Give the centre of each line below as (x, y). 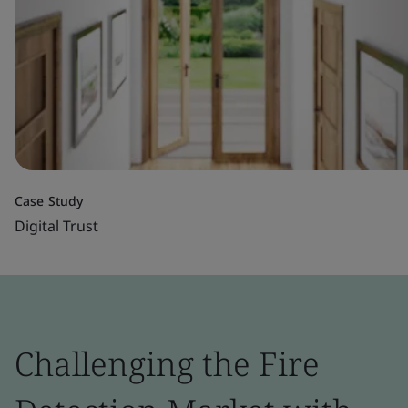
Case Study (49, 201)
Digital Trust (56, 226)
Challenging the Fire (167, 364)
